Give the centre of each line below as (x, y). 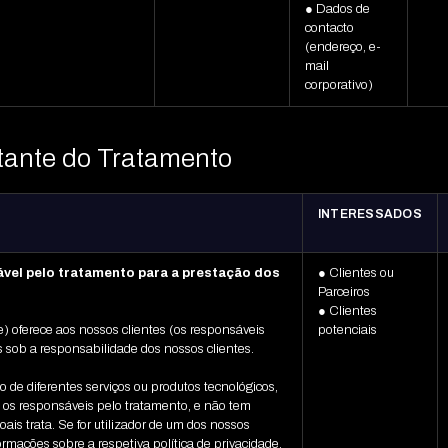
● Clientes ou (355, 273)
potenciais (347, 330)
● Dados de (337, 9)
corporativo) (338, 85)
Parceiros (343, 292)
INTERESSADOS (369, 214)
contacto (329, 28)
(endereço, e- (342, 47)
